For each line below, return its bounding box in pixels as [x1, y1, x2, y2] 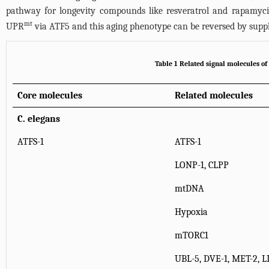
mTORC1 [175, 230, 208, 241]
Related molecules [175, 90, 253, 101]
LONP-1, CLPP [175, 160, 229, 171]
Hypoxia [175, 207, 208, 217]
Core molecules [17, 90, 82, 101]
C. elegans [17, 113, 60, 124]
